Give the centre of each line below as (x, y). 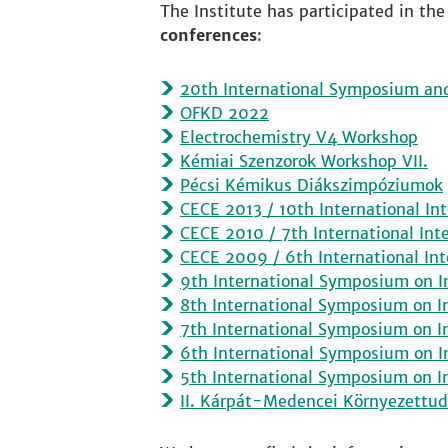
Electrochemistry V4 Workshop (299, 137)
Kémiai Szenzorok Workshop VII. (304, 161)
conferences (208, 35)
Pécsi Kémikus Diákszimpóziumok (311, 185)
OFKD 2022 (224, 113)
